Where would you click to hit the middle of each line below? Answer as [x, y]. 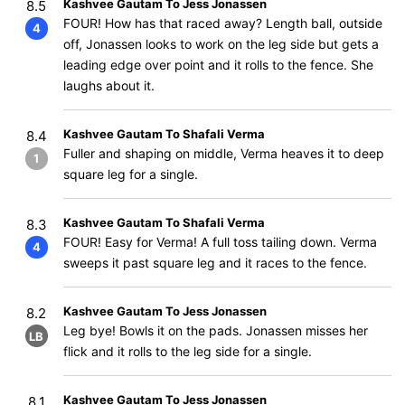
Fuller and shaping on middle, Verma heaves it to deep [224, 153]
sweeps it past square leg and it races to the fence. [215, 263]
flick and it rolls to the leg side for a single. [188, 351]
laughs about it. [109, 85]
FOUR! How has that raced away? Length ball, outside [223, 23]
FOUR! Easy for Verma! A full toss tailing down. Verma [220, 242]
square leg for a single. [131, 174]
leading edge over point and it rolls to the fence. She [218, 65]
